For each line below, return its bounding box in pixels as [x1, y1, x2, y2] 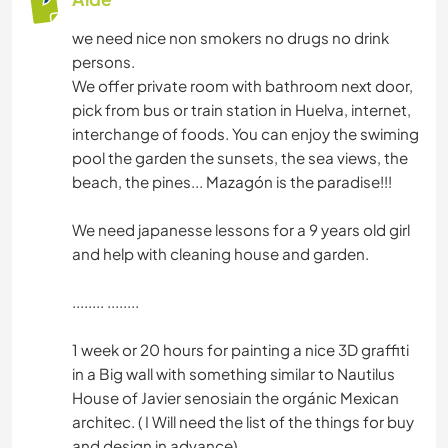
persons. [72, 52, 135, 72]
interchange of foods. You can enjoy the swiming [72, 124, 419, 144]
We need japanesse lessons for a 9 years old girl [72, 220, 410, 240]
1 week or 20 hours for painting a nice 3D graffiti [72, 340, 409, 360]
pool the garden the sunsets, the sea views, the [72, 148, 408, 168]
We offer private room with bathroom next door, [72, 76, 413, 96]
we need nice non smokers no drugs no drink [72, 28, 389, 48]
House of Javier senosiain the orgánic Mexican [72, 388, 399, 408]
